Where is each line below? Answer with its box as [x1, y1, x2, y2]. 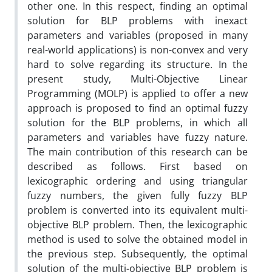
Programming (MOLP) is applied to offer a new [27, 86, 248, 100]
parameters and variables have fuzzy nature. [27, 130, 248, 144]
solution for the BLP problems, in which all [27, 115, 248, 129]
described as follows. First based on [27, 159, 248, 173]
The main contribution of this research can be [27, 144, 248, 158]
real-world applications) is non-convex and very [27, 42, 248, 56]
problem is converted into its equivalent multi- [27, 203, 248, 217]
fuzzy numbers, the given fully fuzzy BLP [27, 188, 248, 202]
